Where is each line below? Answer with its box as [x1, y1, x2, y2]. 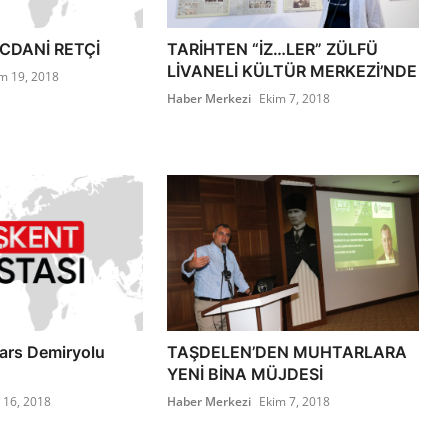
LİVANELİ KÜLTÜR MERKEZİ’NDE [167, 61, 418, 82]
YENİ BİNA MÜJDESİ [167, 364, 324, 385]
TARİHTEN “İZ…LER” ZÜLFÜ [167, 39, 379, 60]
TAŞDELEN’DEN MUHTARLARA [167, 342, 408, 363]
